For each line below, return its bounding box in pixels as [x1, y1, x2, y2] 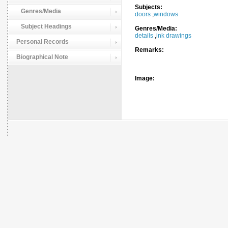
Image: [135, 75, 155, 82]
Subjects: [135, 4, 162, 11]
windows [154, 11, 178, 18]
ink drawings [156, 32, 191, 39]
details [135, 32, 153, 39]
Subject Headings [16, 23, 72, 30]
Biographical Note [16, 53, 68, 61]
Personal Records [16, 38, 69, 45]
